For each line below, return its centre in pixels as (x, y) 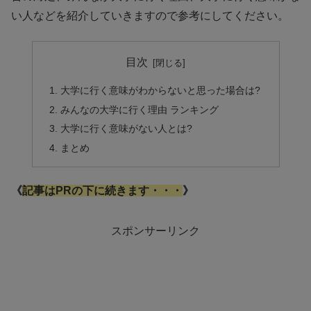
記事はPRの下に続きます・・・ (102, 191)
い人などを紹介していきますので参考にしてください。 (150, 15)
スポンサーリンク (155, 231)
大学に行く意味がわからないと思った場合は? (160, 90)
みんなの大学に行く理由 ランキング (139, 109)
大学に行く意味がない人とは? (126, 129)
